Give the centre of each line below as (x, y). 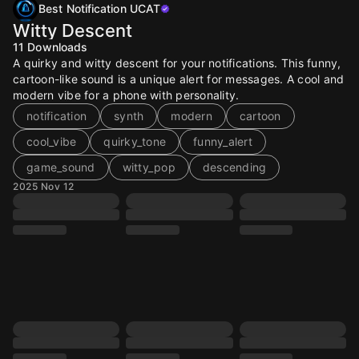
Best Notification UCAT (100, 8)
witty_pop (149, 167)
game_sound (61, 167)
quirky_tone (135, 141)
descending (234, 167)
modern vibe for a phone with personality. (126, 95)
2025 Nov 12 (44, 186)
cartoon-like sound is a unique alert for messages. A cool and (179, 79)
